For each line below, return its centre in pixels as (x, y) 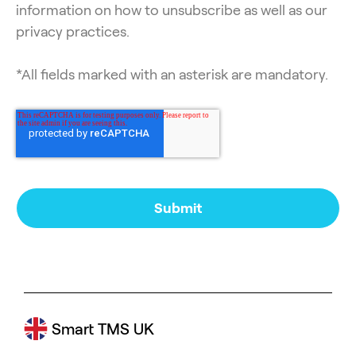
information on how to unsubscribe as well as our (172, 10)
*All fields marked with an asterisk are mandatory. (172, 74)
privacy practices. (73, 31)
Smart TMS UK (101, 329)
